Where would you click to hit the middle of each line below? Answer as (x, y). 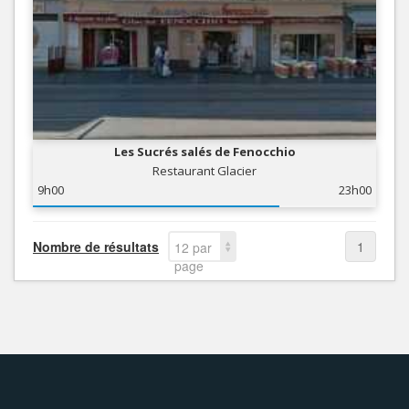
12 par (193, 248)
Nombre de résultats (96, 247)
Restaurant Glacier (204, 171)
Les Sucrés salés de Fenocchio (204, 152)
